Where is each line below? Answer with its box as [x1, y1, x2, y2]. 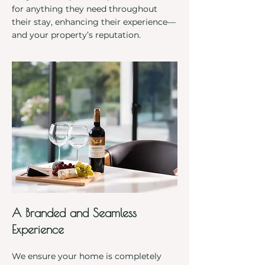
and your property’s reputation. [12, 30, 141, 40]
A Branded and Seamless [12, 206, 137, 219]
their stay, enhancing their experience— [12, 17, 176, 27]
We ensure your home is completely [12, 251, 161, 261]
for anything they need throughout [12, 4, 157, 14]
